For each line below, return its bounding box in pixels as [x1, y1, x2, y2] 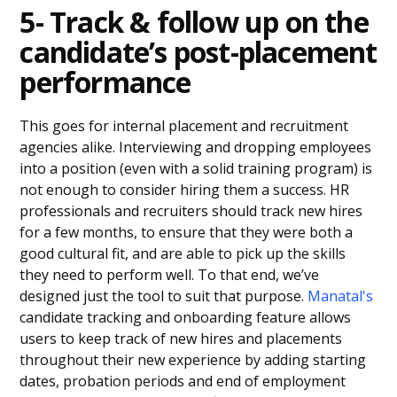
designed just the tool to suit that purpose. [19, 286, 308, 306]
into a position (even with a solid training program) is [19, 159, 373, 178]
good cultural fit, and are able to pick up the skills [19, 244, 346, 263]
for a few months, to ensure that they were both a [19, 222, 354, 242]
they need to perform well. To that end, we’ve [19, 265, 320, 284]
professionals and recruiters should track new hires [19, 201, 363, 221]
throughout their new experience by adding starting [19, 350, 367, 370]
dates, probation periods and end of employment [19, 371, 346, 391]
